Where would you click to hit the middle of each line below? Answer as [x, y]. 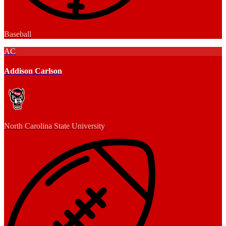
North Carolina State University [54, 126]
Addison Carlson [33, 71]
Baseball [18, 34]
